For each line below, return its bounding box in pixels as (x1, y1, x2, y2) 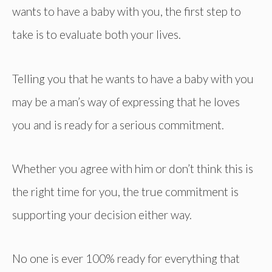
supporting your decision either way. (12, 207, 192, 222)
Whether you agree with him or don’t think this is (12, 161, 253, 175)
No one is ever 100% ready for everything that (12, 251, 240, 265)
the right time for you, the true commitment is (12, 184, 239, 199)
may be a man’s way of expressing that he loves (12, 94, 240, 109)
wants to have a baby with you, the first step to (12, 4, 241, 19)
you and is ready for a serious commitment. (12, 117, 224, 132)
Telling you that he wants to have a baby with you (12, 71, 254, 86)
